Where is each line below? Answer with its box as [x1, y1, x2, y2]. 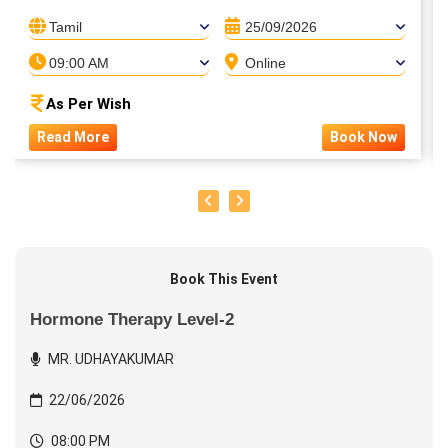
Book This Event [170, 271, 278, 287]
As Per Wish [46, 95, 131, 113]
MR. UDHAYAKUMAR [45, 351, 174, 367]
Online [245, 55, 286, 71]
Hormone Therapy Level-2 [30, 310, 234, 329]
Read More [37, 129, 109, 145]
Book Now [330, 129, 397, 145]
